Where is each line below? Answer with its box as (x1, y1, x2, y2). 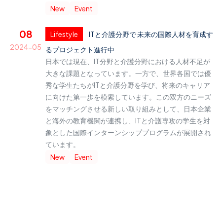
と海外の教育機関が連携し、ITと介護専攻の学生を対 (45, 116, 210, 125)
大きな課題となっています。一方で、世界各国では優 (45, 69, 211, 78)
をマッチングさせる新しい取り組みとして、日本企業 (45, 104, 211, 113)
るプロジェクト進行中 (45, 45, 114, 54)
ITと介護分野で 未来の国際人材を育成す (89, 30, 213, 39)
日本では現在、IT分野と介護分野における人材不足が (45, 57, 210, 66)
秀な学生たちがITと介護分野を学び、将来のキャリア (45, 80, 210, 90)
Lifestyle (50, 30, 78, 39)
